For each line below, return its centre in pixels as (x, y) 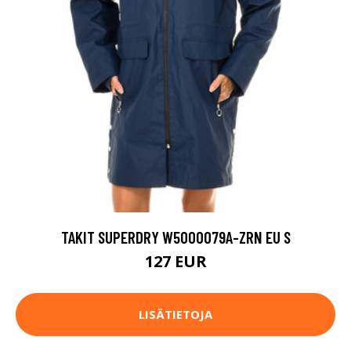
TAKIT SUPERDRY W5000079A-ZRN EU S (175, 237)
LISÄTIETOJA (175, 315)
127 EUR (175, 261)
